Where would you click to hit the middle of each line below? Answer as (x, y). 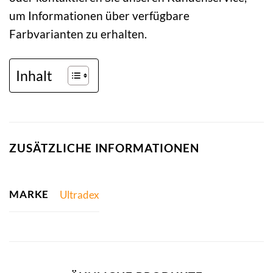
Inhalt (34, 75)
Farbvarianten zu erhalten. (78, 34)
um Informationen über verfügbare (99, 15)
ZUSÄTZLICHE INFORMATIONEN (104, 147)
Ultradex (79, 194)
